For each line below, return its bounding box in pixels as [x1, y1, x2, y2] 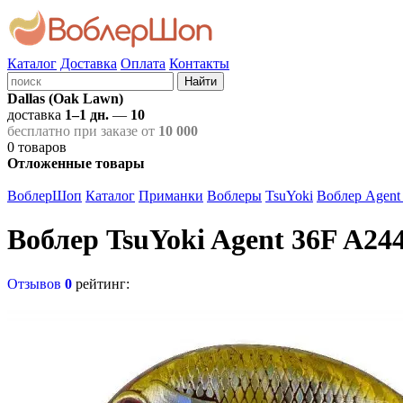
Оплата [121, 56, 166, 71]
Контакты [169, 56, 229, 71]
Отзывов [7, 275, 65, 291]
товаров [18, 139, 67, 155]
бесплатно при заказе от [7, 123, 158, 139]
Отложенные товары [7, 156, 145, 171]
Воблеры [207, 188, 262, 203]
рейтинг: [76, 275, 130, 291]
